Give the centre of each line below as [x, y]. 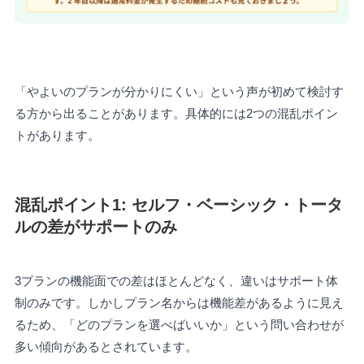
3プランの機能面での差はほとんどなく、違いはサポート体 [176, 281]
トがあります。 [57, 135]
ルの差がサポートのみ [95, 226]
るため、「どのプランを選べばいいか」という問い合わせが [179, 325]
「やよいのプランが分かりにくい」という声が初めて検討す [179, 91]
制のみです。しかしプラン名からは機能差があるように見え [179, 303]
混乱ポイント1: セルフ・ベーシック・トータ [178, 204]
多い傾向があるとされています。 [106, 347]
